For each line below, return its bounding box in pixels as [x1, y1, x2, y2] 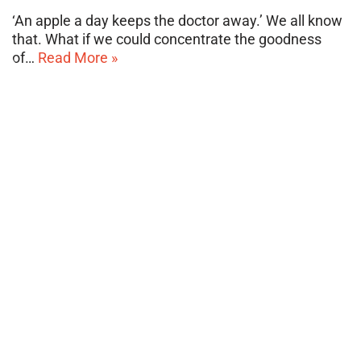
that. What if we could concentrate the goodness [12, 30, 322, 48]
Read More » [38, 48, 118, 66]
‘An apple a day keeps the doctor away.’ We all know [12, 11, 342, 29]
